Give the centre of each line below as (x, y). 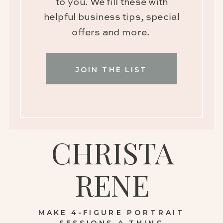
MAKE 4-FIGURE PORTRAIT (111, 213)
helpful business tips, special (112, 17)
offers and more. (112, 33)
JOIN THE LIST (111, 70)
